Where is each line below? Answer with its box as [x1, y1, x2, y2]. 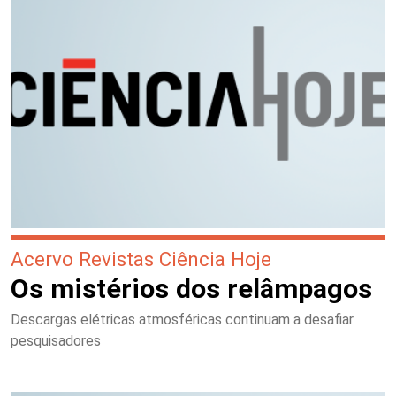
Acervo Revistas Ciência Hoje [11, 247, 271, 271]
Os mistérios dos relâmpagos [11, 273, 372, 305]
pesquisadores [11, 332, 101, 350]
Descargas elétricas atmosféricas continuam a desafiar [11, 311, 354, 329]
